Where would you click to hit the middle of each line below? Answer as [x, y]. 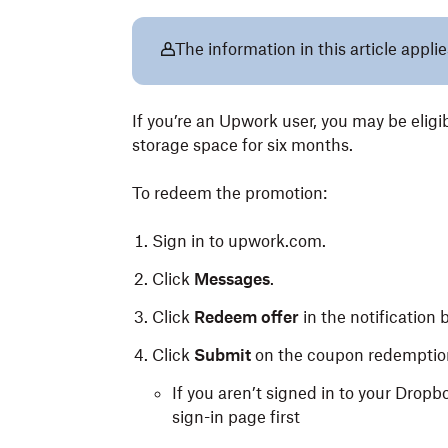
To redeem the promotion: [229, 193]
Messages [232, 279]
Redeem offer [246, 317]
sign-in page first [236, 417]
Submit [222, 355]
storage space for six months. [242, 145]
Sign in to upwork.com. [239, 241]
